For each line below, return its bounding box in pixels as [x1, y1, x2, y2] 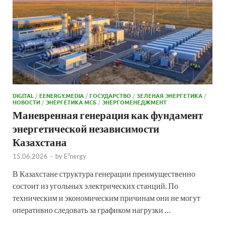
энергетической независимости [13, 122, 159, 135]
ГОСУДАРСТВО [89, 91, 131, 99]
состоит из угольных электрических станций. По [13, 180, 178, 190]
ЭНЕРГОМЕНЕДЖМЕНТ [102, 97, 167, 106]
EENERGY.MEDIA [39, 91, 84, 99]
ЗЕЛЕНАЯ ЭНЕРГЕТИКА [137, 91, 202, 99]
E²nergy [64, 152, 86, 160]
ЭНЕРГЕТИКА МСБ [46, 97, 96, 106]
